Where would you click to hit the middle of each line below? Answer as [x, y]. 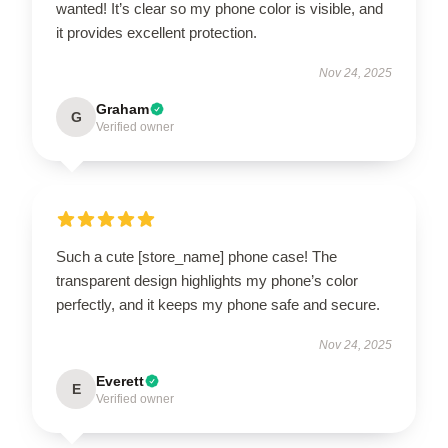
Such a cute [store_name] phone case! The [196, 256]
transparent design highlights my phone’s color [207, 280]
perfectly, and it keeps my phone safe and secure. [218, 304]
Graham [122, 109]
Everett [120, 381]
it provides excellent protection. [156, 32]
